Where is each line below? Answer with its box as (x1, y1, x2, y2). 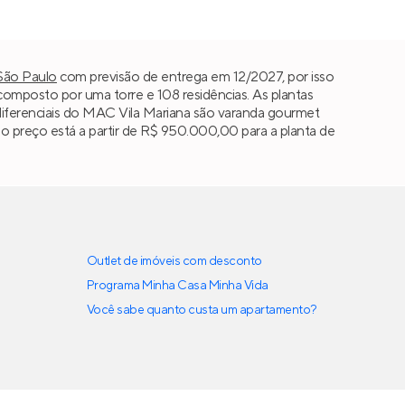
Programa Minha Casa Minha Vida (87, 278, 268, 295)
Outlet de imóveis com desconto (87, 253, 262, 270)
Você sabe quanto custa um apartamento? (87, 302, 317, 319)
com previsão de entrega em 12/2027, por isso (56, 67, 334, 86)
